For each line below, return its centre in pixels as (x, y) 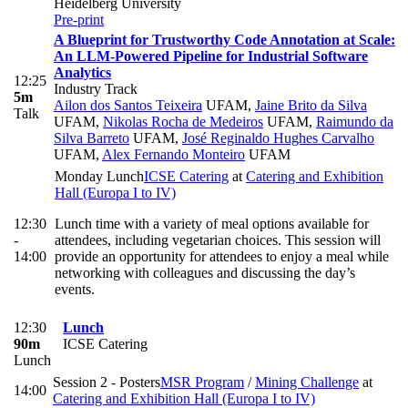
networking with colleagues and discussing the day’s (205, 273)
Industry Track (96, 89)
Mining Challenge (307, 382)
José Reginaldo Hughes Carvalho (278, 138)
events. (75, 290)
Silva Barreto (92, 138)
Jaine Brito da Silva (311, 106)
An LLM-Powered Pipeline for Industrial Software (211, 56)
